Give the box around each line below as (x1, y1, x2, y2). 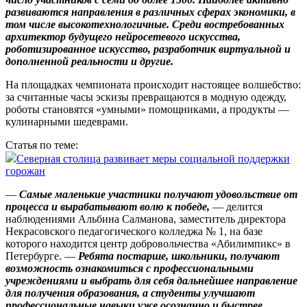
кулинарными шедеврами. (5, 116, 128, 128)
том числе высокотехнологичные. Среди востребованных (5, 19, 284, 31)
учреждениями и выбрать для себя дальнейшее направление (5, 275, 297, 287)
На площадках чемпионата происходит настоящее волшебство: (5, 79, 301, 91)
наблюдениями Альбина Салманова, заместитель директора (5, 213, 286, 225)
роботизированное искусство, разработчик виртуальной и (5, 43, 291, 56)
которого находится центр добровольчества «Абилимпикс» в (5, 238, 291, 250)
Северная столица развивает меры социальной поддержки (16, 153, 290, 165)
